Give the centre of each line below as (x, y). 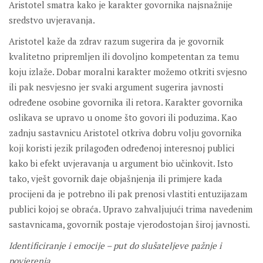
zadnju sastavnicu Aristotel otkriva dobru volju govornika (125, 133)
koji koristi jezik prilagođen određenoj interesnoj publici (122, 148)
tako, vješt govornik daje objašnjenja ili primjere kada (116, 179)
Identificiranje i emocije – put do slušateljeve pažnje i (115, 246)
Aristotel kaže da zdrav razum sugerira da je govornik (116, 41)
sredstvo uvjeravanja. (52, 20)
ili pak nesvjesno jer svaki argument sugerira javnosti (116, 87)
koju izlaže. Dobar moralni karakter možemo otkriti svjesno (128, 72)
